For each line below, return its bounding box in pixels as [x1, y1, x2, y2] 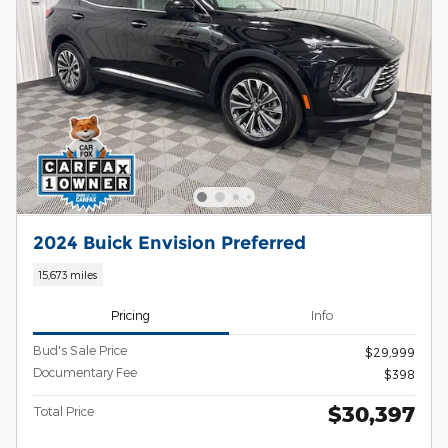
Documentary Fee [33, 364, 137, 379]
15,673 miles [38, 268, 98, 282]
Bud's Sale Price [33, 342, 127, 357]
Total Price [33, 403, 94, 418]
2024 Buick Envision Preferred [33, 231, 306, 253]
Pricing [111, 308, 151, 323]
